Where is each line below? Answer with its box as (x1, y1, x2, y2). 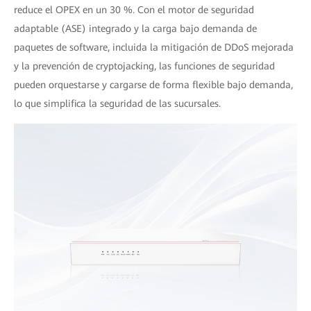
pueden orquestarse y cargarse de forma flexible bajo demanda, (14, 78, 293, 90)
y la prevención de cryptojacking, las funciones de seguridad (14, 60, 275, 72)
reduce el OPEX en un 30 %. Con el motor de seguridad (14, 3, 254, 15)
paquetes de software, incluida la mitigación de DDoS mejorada (14, 41, 294, 53)
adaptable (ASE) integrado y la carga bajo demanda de (14, 22, 257, 34)
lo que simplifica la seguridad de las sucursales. (14, 97, 221, 109)
